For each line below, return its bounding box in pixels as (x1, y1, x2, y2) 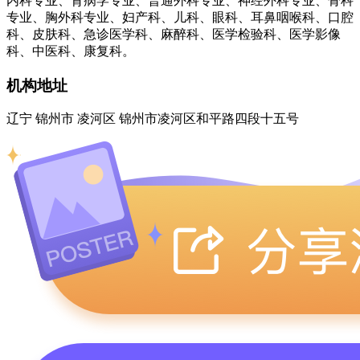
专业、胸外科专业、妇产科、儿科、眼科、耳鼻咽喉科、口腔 (6, 10, 354, 24)
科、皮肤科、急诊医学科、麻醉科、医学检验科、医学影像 (6, 27, 341, 41)
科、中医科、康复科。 (6, 43, 135, 58)
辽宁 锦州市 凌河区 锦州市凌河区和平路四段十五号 (6, 112, 299, 126)
